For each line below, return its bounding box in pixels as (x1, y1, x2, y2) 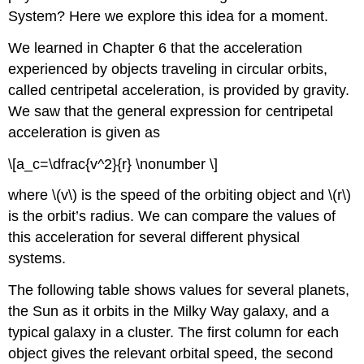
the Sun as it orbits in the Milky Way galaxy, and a (8, 303, 330, 320)
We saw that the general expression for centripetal (8, 102, 334, 119)
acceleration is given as (8, 123, 161, 141)
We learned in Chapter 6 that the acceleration (8, 39, 303, 56)
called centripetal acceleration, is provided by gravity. (8, 81, 350, 98)
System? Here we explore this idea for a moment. (8, 7, 329, 24)
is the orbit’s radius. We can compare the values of (8, 208, 336, 225)
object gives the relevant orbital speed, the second (8, 345, 334, 362)
